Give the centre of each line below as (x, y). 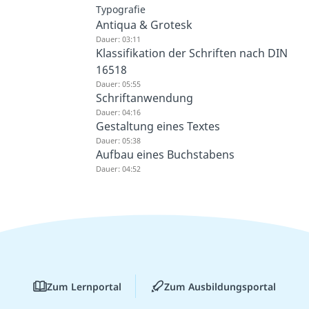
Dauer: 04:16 (118, 112)
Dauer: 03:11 (118, 39)
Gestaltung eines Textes (158, 127)
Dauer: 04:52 (118, 169)
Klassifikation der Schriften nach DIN (191, 53)
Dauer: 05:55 (118, 84)
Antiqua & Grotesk (144, 25)
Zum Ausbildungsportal (220, 286)
